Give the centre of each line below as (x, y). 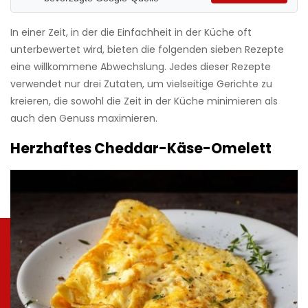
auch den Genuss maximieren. (84, 119)
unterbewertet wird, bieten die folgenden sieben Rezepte (147, 50)
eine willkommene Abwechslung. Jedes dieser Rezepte (141, 67)
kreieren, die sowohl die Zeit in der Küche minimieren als (144, 101)
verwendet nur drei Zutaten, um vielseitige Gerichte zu (141, 84)
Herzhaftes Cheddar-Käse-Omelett (141, 149)
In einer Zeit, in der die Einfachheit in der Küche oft (131, 33)
